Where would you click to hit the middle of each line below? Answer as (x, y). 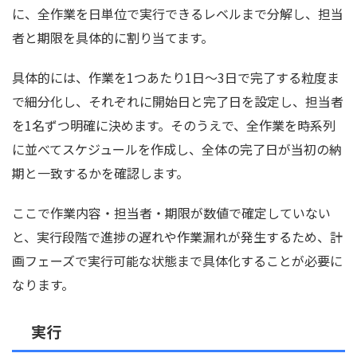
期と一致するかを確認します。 (100, 173)
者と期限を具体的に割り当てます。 (113, 38)
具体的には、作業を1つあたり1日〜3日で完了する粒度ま (176, 78)
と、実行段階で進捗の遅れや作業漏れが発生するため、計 (177, 237)
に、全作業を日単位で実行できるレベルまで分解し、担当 (178, 14)
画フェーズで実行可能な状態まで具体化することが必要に (177, 261)
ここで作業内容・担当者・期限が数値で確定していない (171, 213)
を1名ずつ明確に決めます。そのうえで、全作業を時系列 (174, 126)
